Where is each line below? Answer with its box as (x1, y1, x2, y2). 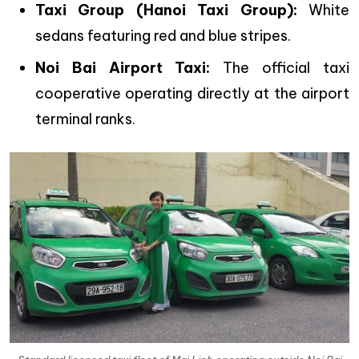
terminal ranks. (35, 109, 135, 128)
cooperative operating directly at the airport (35, 83, 349, 103)
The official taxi (210, 58, 349, 77)
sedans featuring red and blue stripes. (35, 26, 291, 45)
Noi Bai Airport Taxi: (35, 58, 211, 77)
